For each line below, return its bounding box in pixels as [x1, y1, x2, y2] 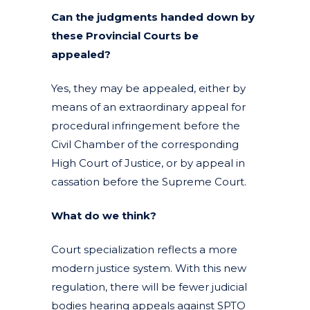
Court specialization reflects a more [51, 242, 237, 256]
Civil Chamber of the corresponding [51, 137, 239, 151]
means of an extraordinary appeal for [51, 100, 246, 113]
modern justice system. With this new [51, 261, 246, 275]
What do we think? [51, 208, 156, 222]
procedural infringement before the [51, 118, 240, 132]
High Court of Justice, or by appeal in [51, 156, 245, 170]
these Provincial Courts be [51, 28, 199, 42]
